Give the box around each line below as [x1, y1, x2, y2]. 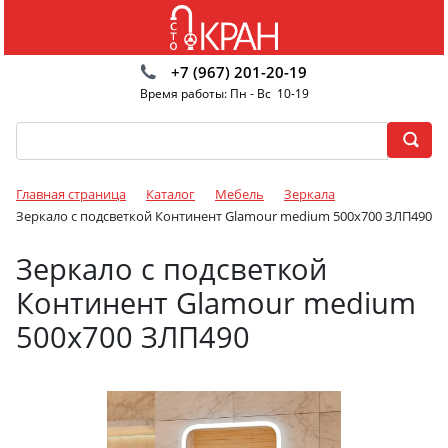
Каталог [146, 185, 195, 203]
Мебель [215, 185, 264, 203]
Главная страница [16, 185, 126, 203]
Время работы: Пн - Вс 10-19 [139, 85, 309, 102]
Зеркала [284, 185, 335, 203]
